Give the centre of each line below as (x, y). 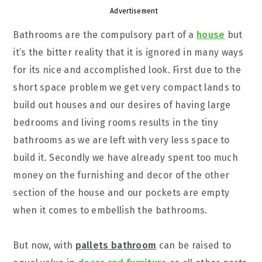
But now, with (44, 245)
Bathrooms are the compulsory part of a (105, 35)
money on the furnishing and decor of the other (121, 175)
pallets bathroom (116, 245)
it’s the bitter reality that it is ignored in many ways (128, 52)
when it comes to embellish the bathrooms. (110, 210)
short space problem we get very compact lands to (127, 87)
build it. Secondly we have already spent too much (126, 158)
